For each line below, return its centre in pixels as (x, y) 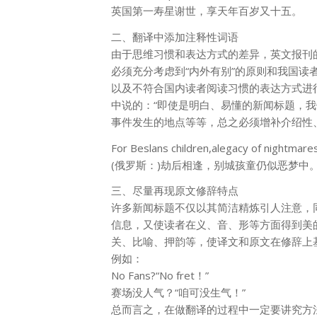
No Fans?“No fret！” (160, 276)
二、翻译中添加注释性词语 (175, 36)
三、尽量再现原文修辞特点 (175, 191)
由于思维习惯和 (148, 53)
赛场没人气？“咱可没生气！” (178, 293)
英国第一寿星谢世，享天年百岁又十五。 (207, 11)
